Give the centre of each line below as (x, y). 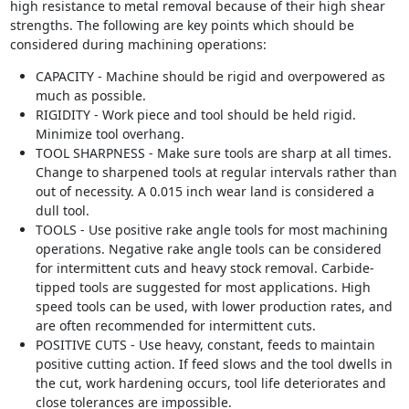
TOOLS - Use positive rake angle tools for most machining (211, 230)
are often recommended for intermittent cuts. (175, 325)
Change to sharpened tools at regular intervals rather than (216, 172)
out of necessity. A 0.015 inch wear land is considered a (204, 191)
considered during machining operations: (138, 44)
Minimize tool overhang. (110, 134)
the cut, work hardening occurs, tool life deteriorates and (210, 383)
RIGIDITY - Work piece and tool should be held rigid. (195, 115)
